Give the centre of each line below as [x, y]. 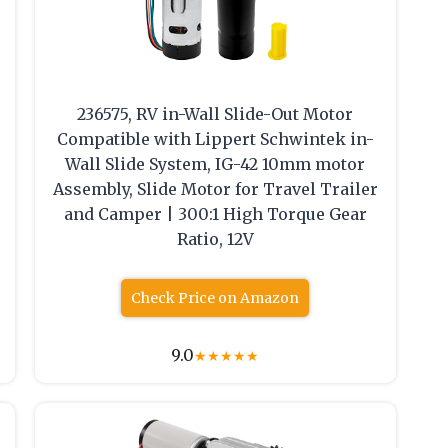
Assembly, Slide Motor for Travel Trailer [215, 189]
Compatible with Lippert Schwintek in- [215, 139]
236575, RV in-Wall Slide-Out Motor [215, 114]
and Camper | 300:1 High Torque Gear [215, 214]
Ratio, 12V [215, 239]
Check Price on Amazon [215, 298]
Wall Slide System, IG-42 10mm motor [215, 164]
